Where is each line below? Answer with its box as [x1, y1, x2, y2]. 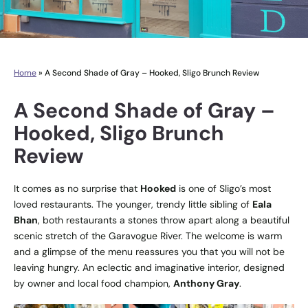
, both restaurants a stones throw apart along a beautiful [38, 213, 289, 226]
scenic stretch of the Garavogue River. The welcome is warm [14, 229, 282, 242]
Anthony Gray [173, 276, 239, 289]
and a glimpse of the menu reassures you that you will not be [14, 245, 285, 258]
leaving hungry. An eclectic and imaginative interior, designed [14, 261, 285, 274]
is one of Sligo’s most [176, 181, 271, 195]
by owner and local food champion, [14, 276, 173, 289]
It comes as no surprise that [14, 181, 140, 195]
